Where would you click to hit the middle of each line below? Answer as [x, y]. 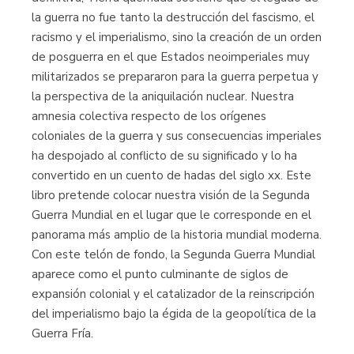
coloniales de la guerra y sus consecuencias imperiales [177, 136]
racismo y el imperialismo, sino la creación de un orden [177, 37]
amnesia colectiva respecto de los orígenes [149, 116]
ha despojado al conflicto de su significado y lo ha [164, 155]
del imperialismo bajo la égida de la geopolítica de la [174, 313]
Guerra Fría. [62, 333]
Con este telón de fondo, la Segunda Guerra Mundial [173, 254]
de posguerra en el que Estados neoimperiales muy [171, 56]
